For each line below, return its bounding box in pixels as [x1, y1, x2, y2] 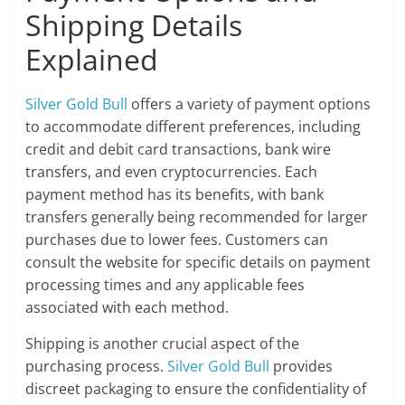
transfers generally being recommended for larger [25, 206, 369, 227]
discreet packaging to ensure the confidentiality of [25, 378, 367, 399]
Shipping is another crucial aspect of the [25, 333, 300, 353]
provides [269, 355, 334, 376]
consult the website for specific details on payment [25, 251, 372, 272]
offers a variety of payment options [127, 93, 372, 114]
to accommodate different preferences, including [25, 116, 362, 137]
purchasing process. [25, 355, 168, 376]
